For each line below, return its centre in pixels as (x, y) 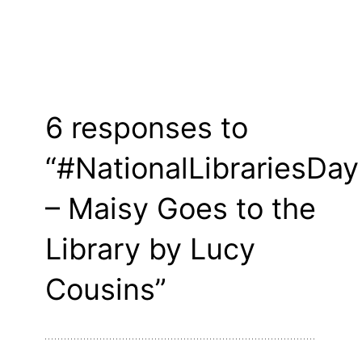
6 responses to (147, 128)
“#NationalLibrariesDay (202, 168)
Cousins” (106, 290)
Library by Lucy (150, 249)
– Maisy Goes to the (181, 209)
